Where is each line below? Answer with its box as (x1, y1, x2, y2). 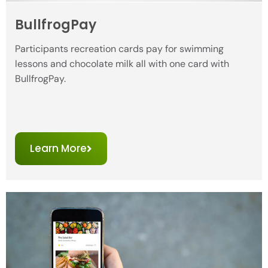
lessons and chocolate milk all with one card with (15, 57, 229, 71)
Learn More (30, 141, 87, 156)
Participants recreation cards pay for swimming (15, 42, 224, 56)
